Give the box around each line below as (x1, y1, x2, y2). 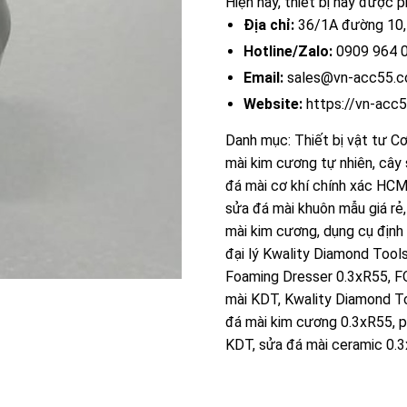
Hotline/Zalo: (243, 42, 333, 60)
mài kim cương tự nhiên (225, 154, 372, 172)
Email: (243, 68, 283, 86)
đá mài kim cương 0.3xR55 (225, 313, 392, 331)
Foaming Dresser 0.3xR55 (225, 267, 388, 285)
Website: (243, 94, 303, 113)
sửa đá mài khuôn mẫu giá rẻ (225, 199, 403, 217)
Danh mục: (225, 131, 294, 149)
